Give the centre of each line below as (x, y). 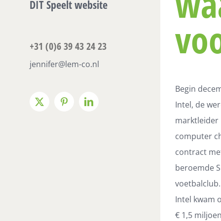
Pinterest (79, 105)
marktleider (197, 121)
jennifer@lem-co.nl (64, 64)
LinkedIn (104, 105)
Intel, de (191, 105)
